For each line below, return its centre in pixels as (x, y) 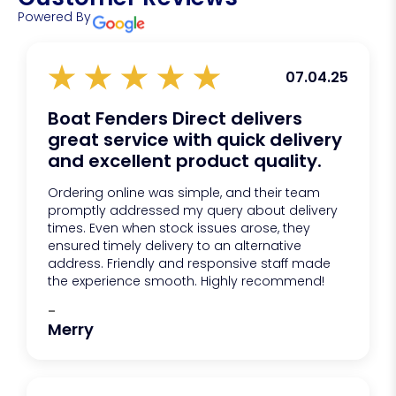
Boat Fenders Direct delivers (175, 119)
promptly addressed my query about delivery (193, 211)
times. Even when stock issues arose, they (179, 228)
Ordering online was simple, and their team (184, 193)
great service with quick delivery (195, 140)
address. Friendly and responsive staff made (189, 264)
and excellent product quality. (185, 161)
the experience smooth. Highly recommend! (186, 282)
